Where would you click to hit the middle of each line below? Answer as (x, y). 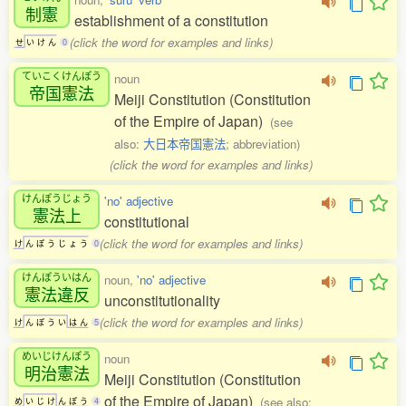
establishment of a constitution (171, 21)
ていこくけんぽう (62, 75)
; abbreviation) (263, 144)
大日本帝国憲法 (184, 144)
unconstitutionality (162, 301)
